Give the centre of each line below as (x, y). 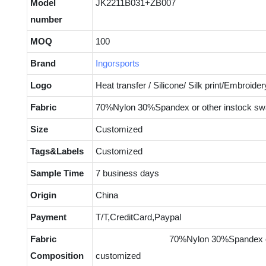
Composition (57, 255)
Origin (43, 195)
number (46, 19)
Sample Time (57, 173)
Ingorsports (117, 63)
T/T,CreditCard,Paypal (138, 217)
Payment (48, 217)
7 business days (127, 173)
